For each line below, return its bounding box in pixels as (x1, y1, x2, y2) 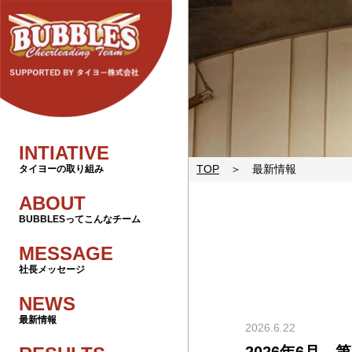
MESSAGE (19, 243, 113, 265)
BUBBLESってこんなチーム (19, 214, 141, 225)
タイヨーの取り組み (19, 163, 104, 175)
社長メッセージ (19, 264, 85, 276)
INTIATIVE (19, 142, 109, 164)
